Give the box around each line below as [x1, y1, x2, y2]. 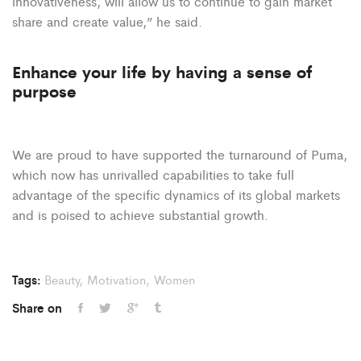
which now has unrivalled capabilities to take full [12, 165, 294, 185]
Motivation [87, 271, 146, 288]
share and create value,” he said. [12, 12, 202, 31]
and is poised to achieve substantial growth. [12, 205, 268, 225]
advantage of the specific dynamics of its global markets [12, 185, 340, 205]
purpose [12, 79, 77, 103]
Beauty [44, 271, 79, 288]
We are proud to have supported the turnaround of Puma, [12, 145, 347, 164]
